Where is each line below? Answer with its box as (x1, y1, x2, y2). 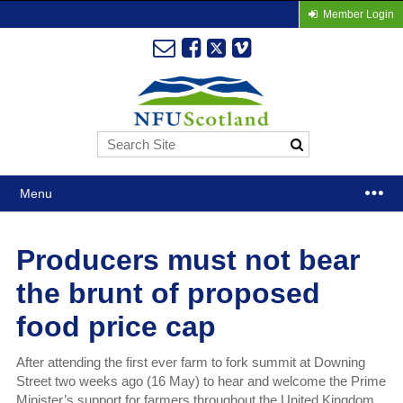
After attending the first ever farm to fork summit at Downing (15, 354, 365, 371)
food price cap (15, 310, 216, 344)
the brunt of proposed (15, 277, 320, 310)
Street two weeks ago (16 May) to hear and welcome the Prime (15, 373, 386, 390)
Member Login (322, 8, 394, 21)
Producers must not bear (15, 244, 360, 277)
